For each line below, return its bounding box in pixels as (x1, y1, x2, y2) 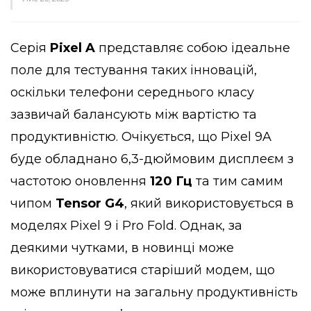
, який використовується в (124, 195, 294, 211)
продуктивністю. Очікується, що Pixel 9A (10, 128, 271, 144)
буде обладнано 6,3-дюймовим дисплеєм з (10, 151, 294, 167)
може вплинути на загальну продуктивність (10, 284, 298, 300)
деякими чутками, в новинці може (10, 239, 234, 255)
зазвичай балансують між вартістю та (10, 106, 257, 122)
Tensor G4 (56, 195, 124, 211)
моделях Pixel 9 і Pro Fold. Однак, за (10, 217, 242, 233)
